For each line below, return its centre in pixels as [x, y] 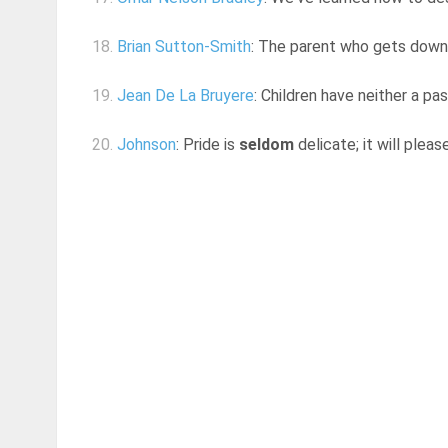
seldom [266, 145]
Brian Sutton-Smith [184, 47]
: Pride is [207, 145]
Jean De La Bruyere [185, 96]
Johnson [146, 145]
